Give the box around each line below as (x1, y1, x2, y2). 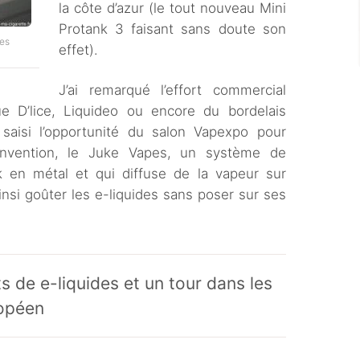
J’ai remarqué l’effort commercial (59, 82, 286, 98)
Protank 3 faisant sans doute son (59, 21, 286, 37)
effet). (59, 42, 98, 58)
